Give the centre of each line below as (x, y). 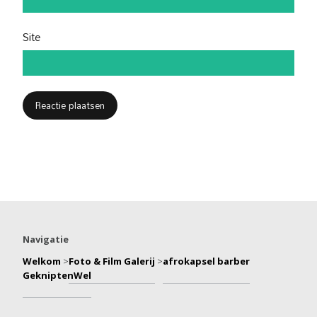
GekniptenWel (57, 276)
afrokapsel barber (206, 261)
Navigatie (46, 240)
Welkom (42, 261)
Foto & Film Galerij (112, 261)
